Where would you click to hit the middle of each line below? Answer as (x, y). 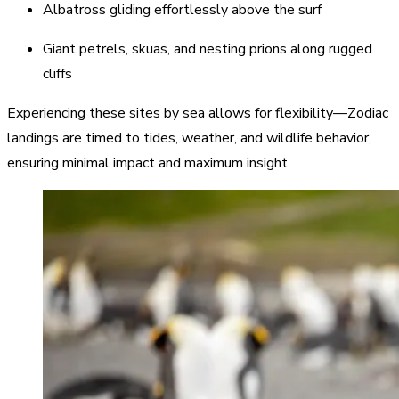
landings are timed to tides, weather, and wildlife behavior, (189, 138)
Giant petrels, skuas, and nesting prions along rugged (208, 49)
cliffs (59, 73)
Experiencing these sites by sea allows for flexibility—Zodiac (198, 113)
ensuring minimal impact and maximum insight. (151, 163)
